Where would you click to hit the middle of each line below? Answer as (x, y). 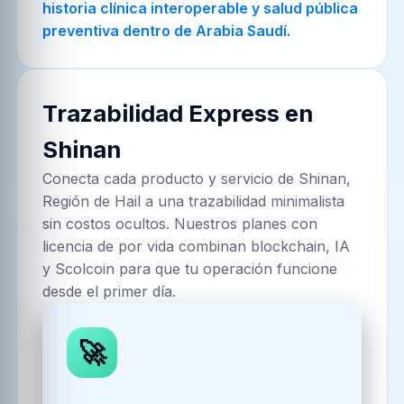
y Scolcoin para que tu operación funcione (190, 269)
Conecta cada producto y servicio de (171, 179)
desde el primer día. (110, 292)
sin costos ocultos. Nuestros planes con (180, 224)
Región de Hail (92, 202)
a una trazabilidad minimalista (243, 202)
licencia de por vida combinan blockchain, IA (197, 247)
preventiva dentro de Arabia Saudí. (167, 30)
